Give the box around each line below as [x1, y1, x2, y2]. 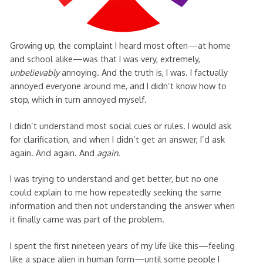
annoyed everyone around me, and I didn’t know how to [9, 80, 227, 91]
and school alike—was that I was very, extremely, [9, 53, 200, 64]
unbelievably [9, 66, 59, 77]
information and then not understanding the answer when [9, 200, 235, 211]
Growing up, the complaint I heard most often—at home [9, 39, 231, 50]
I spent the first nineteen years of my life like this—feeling [9, 240, 235, 251]
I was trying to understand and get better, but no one [9, 173, 218, 184]
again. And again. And [9, 147, 97, 158]
